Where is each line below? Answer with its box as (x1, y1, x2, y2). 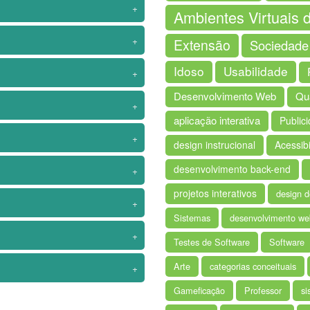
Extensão (174, 35, 230, 55)
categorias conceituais (210, 259, 296, 273)
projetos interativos (174, 186, 257, 200)
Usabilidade (224, 62, 288, 80)
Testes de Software (174, 235, 250, 248)
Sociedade (250, 36, 309, 54)
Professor (244, 284, 282, 297)
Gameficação (174, 284, 225, 297)
